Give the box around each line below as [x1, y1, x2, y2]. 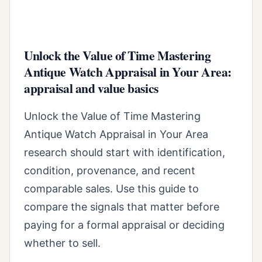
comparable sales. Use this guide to [24, 182, 199, 195]
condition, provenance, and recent [24, 164, 195, 177]
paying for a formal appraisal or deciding [24, 219, 225, 232]
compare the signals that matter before [24, 201, 219, 213]
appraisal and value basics [24, 79, 158, 98]
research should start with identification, [24, 146, 225, 159]
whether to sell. [24, 237, 101, 250]
